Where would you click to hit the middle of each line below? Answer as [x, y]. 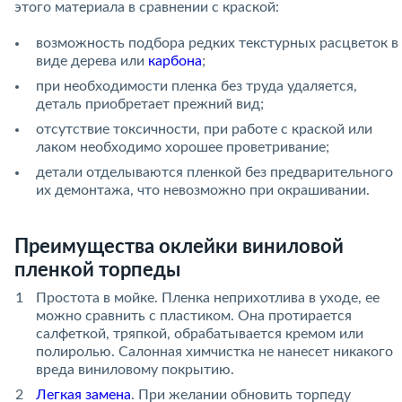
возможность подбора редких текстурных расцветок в [217, 44]
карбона [175, 61]
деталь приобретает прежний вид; [150, 105]
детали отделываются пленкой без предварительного [214, 173]
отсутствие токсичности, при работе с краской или [204, 130]
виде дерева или [92, 61]
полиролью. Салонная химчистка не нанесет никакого [214, 352]
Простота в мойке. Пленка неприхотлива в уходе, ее [208, 298]
